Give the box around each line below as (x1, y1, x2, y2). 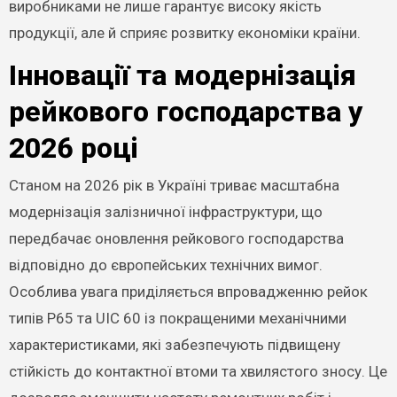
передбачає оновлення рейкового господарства (8, 230, 344, 247)
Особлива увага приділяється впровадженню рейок (8, 283, 368, 300)
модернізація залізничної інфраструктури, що (8, 203, 323, 221)
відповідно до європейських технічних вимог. (8, 256, 323, 274)
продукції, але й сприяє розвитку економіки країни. (8, 23, 361, 42)
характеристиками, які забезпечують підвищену (8, 336, 340, 354)
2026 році (8, 130, 138, 165)
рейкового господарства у (8, 94, 362, 128)
